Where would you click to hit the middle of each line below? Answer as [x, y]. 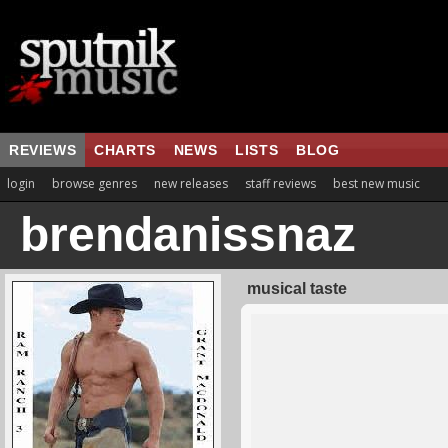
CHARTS [125, 150]
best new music [376, 183]
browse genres [94, 183]
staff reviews [280, 183]
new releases [191, 183]
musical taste [297, 288]
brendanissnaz [188, 234]
